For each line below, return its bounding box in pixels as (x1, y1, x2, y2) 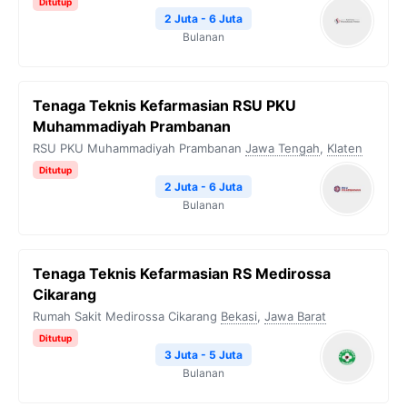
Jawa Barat (264, 309, 326, 323)
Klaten (327, 141, 362, 155)
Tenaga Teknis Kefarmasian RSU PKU (33, 96, 296, 114)
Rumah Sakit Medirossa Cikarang (33, 309, 217, 323)
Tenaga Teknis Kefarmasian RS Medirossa (33, 264, 331, 283)
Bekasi (221, 309, 257, 323)
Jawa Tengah (245, 141, 320, 155)
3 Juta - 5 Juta (164, 348, 243, 362)
